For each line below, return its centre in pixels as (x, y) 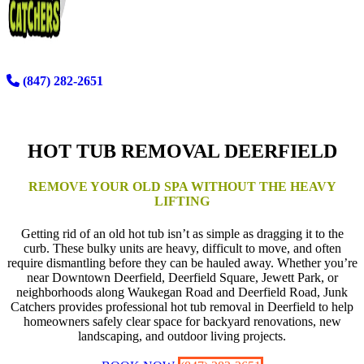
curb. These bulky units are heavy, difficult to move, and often (182, 248)
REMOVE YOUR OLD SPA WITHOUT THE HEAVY (182, 187)
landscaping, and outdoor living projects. (182, 336)
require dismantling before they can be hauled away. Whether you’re (182, 262)
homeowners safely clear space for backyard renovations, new (182, 321)
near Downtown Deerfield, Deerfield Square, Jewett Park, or (182, 277)
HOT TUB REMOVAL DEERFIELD (182, 151)
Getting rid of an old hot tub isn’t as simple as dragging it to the (182, 233)
